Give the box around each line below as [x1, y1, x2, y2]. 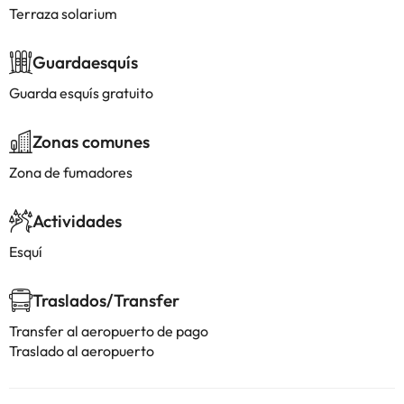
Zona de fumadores [9, 163, 133, 181]
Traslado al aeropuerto [9, 342, 154, 360]
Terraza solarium [9, 5, 117, 23]
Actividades [32, 210, 122, 232]
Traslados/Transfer [32, 289, 179, 311]
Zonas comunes [32, 131, 150, 152]
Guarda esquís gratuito [9, 84, 153, 102]
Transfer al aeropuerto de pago [9, 322, 208, 340]
